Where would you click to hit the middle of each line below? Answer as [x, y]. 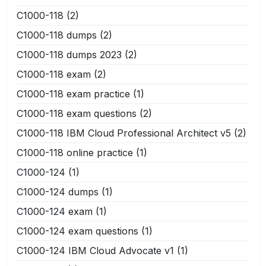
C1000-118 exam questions [77, 113]
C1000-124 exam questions [77, 231]
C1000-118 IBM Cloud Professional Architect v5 [124, 133]
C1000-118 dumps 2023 [69, 54]
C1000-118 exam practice [73, 94]
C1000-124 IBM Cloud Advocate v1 [95, 250]
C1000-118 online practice [75, 152]
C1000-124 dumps [58, 191]
